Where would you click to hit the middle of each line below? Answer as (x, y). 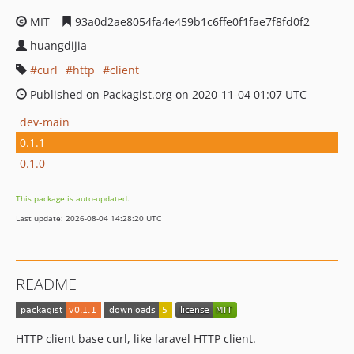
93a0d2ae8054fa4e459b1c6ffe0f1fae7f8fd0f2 (191, 22)
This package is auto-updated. (73, 198)
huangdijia (58, 45)
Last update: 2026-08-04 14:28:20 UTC (88, 218)
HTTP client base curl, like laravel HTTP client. (136, 339)
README (46, 284)
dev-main (45, 122)
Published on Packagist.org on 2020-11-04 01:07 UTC (167, 94)
